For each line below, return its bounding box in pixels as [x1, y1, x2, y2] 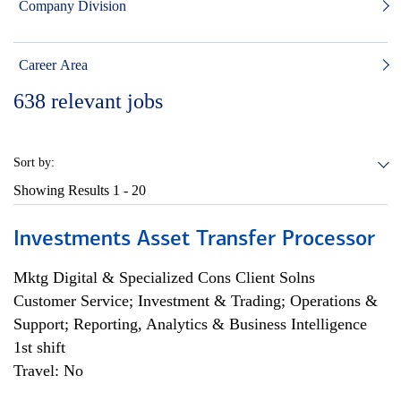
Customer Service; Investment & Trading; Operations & [13, 292, 378, 310]
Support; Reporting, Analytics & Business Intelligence [13, 315, 367, 333]
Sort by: [13, 156, 55, 169]
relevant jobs [51, 90, 163, 113]
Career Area [19, 57, 88, 73]
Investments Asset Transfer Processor [13, 229, 375, 251]
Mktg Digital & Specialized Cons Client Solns [13, 269, 315, 286]
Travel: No [13, 362, 83, 380]
